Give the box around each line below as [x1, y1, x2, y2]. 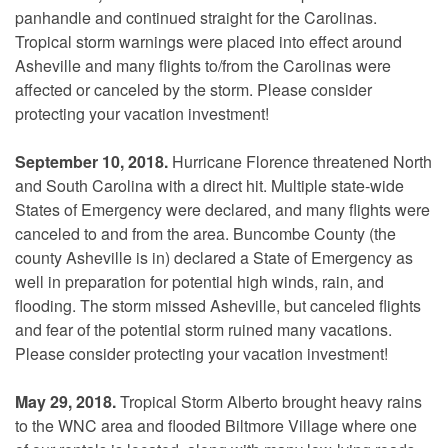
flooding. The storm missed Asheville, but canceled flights [15, 293, 421, 317]
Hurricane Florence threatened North [168, 149, 432, 173]
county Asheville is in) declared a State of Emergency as [15, 245, 413, 269]
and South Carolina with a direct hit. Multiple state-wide [15, 173, 404, 197]
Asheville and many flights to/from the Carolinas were [15, 53, 391, 77]
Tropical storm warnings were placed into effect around [15, 29, 402, 53]
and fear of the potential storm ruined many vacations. [15, 317, 392, 341]
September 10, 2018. [15, 149, 168, 173]
